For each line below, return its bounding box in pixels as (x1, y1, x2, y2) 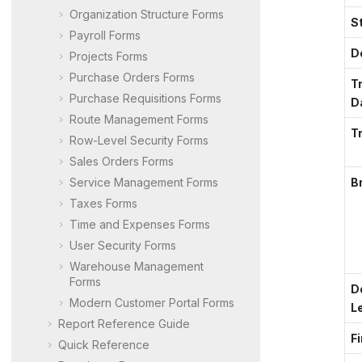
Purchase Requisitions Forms (69, 90, 221, 105)
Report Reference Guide (58, 316, 190, 330)
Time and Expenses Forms (69, 217, 210, 231)
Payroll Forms (69, 27, 141, 42)
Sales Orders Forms (69, 154, 174, 168)
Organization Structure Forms (69, 6, 224, 21)
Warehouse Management (69, 259, 204, 273)
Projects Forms (69, 48, 148, 63)
